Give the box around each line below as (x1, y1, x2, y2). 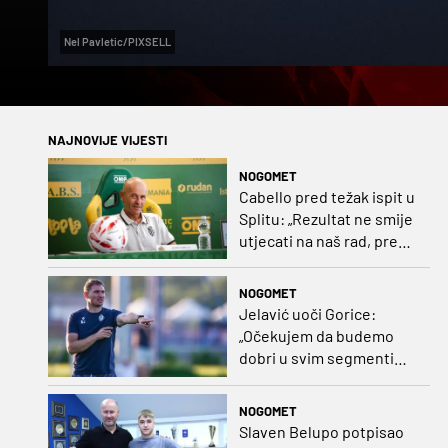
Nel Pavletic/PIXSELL (64, 35, 171, 49)
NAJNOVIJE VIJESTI (48, 132, 167, 149)
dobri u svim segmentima (238, 348, 415, 368)
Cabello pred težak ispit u (238, 186, 415, 206)
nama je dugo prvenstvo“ (238, 252, 411, 272)
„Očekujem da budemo (238, 326, 394, 346)
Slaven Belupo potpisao (238, 422, 404, 442)
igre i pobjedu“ (238, 370, 339, 390)
